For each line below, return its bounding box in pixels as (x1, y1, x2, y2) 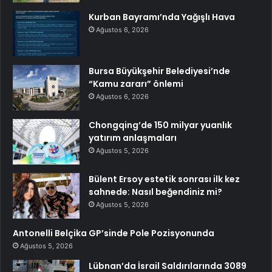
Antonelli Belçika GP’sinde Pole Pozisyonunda (13, 226, 214, 239)
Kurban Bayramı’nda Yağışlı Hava (89, 10, 235, 23)
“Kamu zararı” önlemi (89, 77, 183, 90)
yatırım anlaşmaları (89, 131, 177, 144)
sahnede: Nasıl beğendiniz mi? (89, 185, 222, 198)
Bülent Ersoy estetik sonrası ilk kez (89, 172, 240, 185)
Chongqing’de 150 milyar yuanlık (89, 118, 232, 131)
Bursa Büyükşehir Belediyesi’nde (89, 64, 230, 77)
